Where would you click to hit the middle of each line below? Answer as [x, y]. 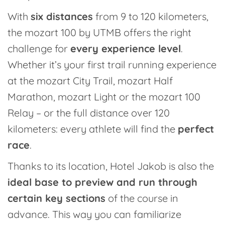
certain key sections [57, 198]
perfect [196, 129]
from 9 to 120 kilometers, [151, 16]
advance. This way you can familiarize [94, 214]
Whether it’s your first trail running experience [112, 65]
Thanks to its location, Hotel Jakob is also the [111, 166]
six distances [62, 16]
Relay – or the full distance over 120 [89, 113]
